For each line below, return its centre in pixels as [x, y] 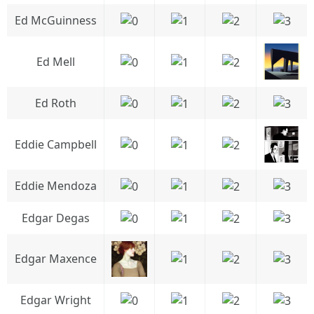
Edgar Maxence [55, 259]
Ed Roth [55, 103]
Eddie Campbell [55, 144]
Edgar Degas [55, 218]
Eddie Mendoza [55, 186]
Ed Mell [55, 62]
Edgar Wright [55, 300]
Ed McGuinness [55, 20]
